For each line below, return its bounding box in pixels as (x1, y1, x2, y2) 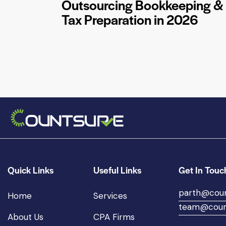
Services (93, 190, 127, 202)
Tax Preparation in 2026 (62, 9, 198, 29)
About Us (8, 211, 43, 223)
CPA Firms (93, 211, 135, 223)
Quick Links (8, 163, 53, 177)
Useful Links (93, 163, 141, 177)
